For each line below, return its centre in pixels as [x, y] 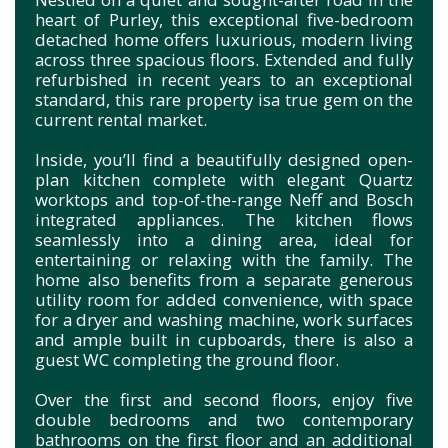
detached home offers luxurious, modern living [224, 39]
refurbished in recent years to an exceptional [224, 79]
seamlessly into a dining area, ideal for [224, 239]
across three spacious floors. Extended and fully [224, 59]
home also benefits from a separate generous [224, 279]
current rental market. [121, 119]
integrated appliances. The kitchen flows [224, 219]
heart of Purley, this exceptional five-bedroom [224, 19]
